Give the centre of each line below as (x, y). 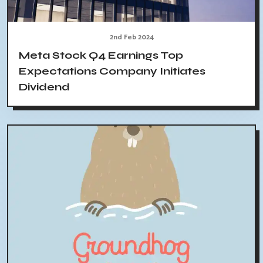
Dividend (44, 87)
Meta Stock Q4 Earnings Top (101, 55)
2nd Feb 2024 (131, 37)
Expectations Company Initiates (112, 71)
